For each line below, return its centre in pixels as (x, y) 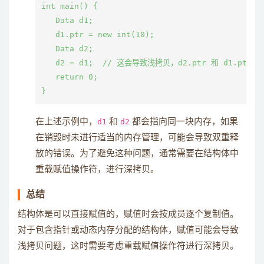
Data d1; (67, 20)
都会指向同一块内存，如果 (184, 122)
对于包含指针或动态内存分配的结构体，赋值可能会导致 (128, 230)
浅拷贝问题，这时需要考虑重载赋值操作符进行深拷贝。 (128, 246)
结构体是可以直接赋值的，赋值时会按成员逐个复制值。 (128, 214)
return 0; (70, 77)
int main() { (70, 6)
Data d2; (67, 49)
